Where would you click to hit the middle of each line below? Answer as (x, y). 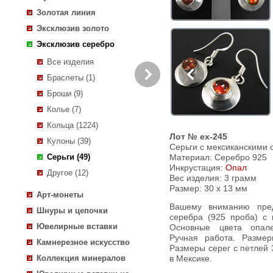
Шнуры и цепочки (72, 211)
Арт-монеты (60, 195)
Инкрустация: (197, 168)
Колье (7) (64, 110)
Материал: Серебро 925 (218, 158)
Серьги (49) (69, 157)
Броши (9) (65, 94)
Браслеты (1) (71, 78)
